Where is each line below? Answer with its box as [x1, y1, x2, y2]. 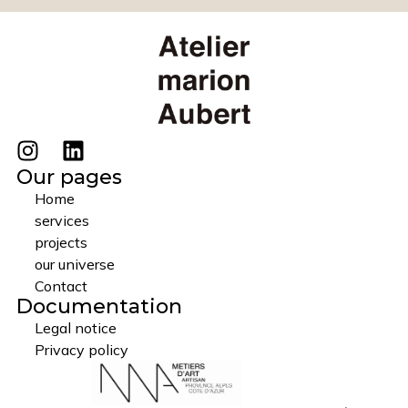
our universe [34, 254, 115, 273]
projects [34, 232, 87, 251]
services [34, 210, 89, 229]
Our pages [15, 164, 122, 189]
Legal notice [34, 318, 117, 337]
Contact [34, 276, 87, 295]
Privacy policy [34, 340, 128, 359]
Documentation [15, 293, 182, 319]
